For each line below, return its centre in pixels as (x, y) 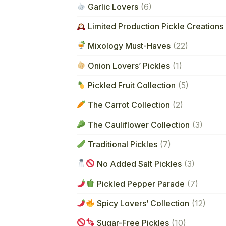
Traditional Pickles (122, 144)
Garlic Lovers (112, 6)
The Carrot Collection (128, 105)
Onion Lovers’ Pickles (128, 65)
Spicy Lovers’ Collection (142, 203)
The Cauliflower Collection (138, 124)
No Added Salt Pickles (138, 164)
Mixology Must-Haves (128, 46)
